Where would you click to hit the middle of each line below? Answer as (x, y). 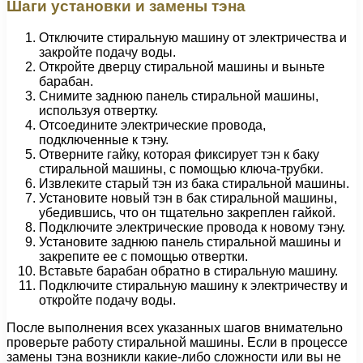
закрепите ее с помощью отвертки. (143, 256)
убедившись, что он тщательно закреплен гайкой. (187, 212)
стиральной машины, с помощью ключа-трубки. (181, 169)
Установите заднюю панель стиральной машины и (190, 241)
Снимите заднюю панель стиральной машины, (179, 96)
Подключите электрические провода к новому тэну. (192, 227)
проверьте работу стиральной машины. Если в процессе (177, 342)
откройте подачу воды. (107, 300)
